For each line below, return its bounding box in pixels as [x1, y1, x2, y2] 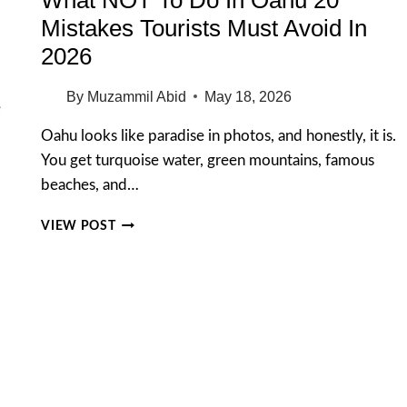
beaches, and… [41, 176, 140, 193]
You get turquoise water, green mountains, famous [41, 152, 375, 168]
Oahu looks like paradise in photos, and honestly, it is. [41, 127, 397, 144]
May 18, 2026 [203, 88, 292, 104]
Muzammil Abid [86, 88, 186, 104]
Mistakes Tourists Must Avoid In [41, 14, 368, 42]
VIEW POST [41, 219, 116, 233]
